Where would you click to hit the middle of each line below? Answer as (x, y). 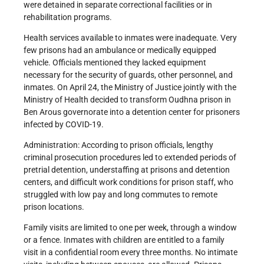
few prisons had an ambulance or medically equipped (120, 50)
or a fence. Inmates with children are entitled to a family (124, 240)
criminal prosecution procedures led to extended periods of (130, 158)
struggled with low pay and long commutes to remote (121, 195)
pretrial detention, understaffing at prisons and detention (127, 170)
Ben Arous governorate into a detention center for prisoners (132, 112)
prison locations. (54, 207)
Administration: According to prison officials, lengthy (118, 145)
